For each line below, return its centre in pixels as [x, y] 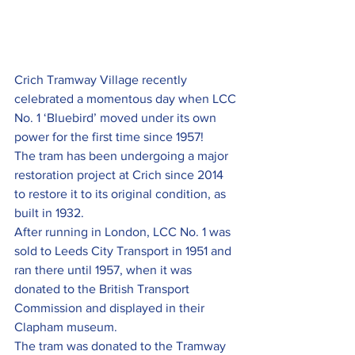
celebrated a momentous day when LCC [127, 99]
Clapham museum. [66, 327]
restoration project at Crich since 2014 [120, 175]
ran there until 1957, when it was [105, 270]
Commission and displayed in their [111, 308]
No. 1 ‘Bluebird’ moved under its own [117, 118]
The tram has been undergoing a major [123, 156]
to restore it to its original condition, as [122, 194]
